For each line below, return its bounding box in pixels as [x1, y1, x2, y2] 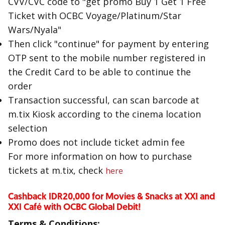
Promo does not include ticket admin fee [8, 136, 185, 148]
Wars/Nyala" [8, 24, 61, 36]
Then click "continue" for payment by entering [8, 38, 209, 50]
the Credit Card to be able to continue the [8, 66, 191, 78]
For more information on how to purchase [8, 150, 192, 162]
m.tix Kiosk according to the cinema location [8, 108, 201, 120]
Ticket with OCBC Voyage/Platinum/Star [8, 10, 181, 22]
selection [8, 122, 47, 134]
